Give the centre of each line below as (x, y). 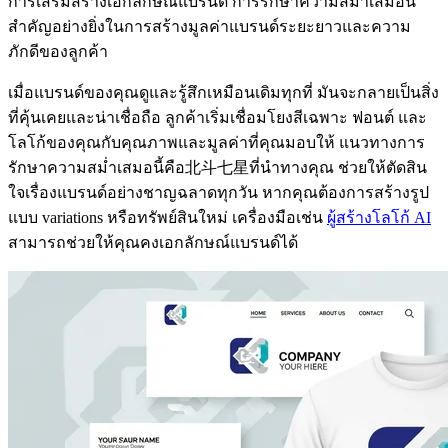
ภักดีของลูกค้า (58, 52)
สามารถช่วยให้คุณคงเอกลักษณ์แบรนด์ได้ (153, 243)
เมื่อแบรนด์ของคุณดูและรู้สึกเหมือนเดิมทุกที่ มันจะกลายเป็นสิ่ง (223, 93)
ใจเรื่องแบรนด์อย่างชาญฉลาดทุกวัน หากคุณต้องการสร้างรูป (218, 193)
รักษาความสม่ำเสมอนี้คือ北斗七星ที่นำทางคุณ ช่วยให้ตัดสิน (217, 168)
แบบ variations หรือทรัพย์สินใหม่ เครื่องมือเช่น (167, 218)
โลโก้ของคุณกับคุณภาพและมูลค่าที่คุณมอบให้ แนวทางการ (216, 143)
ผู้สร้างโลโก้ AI (379, 218)
